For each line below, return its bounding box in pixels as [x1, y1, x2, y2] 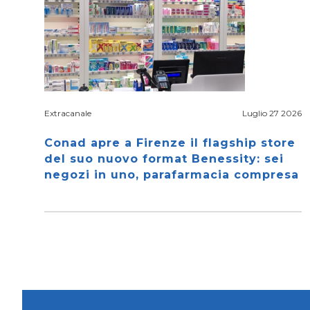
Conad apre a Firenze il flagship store [44, 136, 295, 149]
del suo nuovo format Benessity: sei [44, 152, 284, 165]
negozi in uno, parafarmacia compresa [44, 168, 299, 181]
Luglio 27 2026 [242, 108, 302, 118]
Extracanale [44, 108, 91, 118]
